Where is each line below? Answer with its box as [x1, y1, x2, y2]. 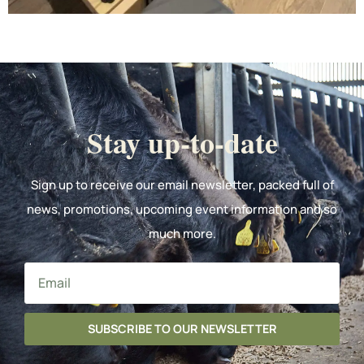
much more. [148, 225, 216, 243]
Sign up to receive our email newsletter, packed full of [30, 176, 334, 194]
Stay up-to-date [86, 121, 278, 164]
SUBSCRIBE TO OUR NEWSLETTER [87, 321, 277, 337]
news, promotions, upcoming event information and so [27, 201, 337, 219]
